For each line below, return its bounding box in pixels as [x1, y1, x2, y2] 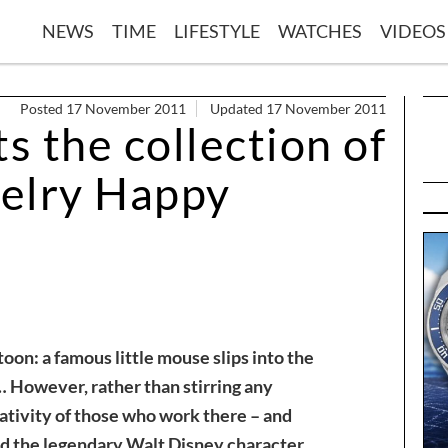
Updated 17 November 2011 [210, 99, 386, 117]
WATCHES [278, 19, 362, 42]
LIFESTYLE [174, 19, 260, 42]
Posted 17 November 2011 [20, 99, 186, 117]
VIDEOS [380, 19, 446, 42]
